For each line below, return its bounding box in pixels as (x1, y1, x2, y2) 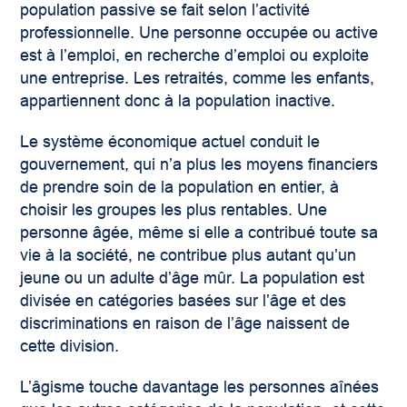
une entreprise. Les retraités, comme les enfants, (20, 69, 375, 88)
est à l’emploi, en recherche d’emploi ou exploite (20, 46, 370, 65)
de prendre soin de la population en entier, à (20, 178, 340, 197)
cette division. (20, 337, 120, 356)
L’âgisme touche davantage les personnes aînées (20, 378, 380, 397)
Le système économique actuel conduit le (20, 133, 321, 152)
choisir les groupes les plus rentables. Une (20, 201, 328, 220)
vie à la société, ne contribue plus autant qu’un (20, 246, 357, 265)
